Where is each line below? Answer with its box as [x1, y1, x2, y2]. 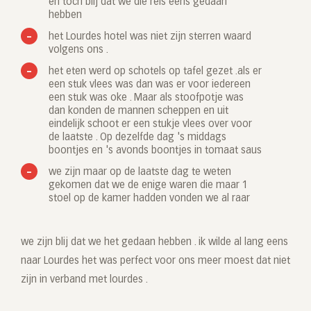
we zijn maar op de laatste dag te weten [49, 167, 231, 178]
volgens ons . [49, 45, 108, 56]
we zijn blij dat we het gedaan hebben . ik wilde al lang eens [21, 237, 288, 248]
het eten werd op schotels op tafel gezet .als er [49, 67, 262, 77]
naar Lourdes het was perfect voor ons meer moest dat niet [21, 256, 290, 267]
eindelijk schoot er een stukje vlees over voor [49, 119, 252, 130]
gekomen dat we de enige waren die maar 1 [49, 180, 248, 191]
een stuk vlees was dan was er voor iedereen [49, 80, 251, 90]
